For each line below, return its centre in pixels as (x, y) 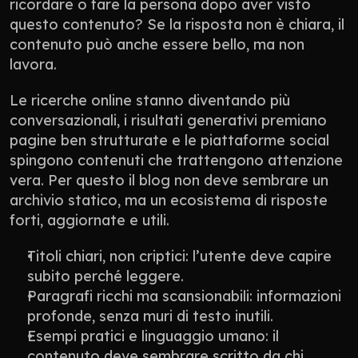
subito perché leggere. (105, 276)
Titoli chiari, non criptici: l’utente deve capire (179, 256)
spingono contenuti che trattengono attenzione (176, 160)
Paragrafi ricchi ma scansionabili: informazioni (184, 296)
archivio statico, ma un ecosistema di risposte (169, 200)
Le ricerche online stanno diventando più (150, 100)
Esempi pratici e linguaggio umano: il (153, 336)
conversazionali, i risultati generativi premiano (168, 120)
